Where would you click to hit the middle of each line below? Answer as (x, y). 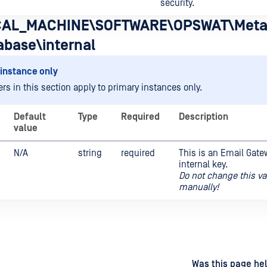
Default (30, 117)
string (90, 153)
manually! (199, 187)
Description (204, 117)
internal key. (203, 164)
